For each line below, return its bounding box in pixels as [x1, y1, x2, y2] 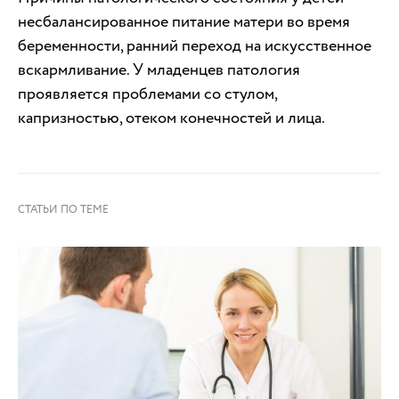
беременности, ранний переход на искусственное [18, 35, 371, 58]
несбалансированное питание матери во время [18, 11, 350, 34]
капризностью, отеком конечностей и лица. [18, 107, 325, 130]
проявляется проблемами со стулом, [18, 83, 277, 106]
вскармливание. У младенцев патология [18, 59, 300, 82]
